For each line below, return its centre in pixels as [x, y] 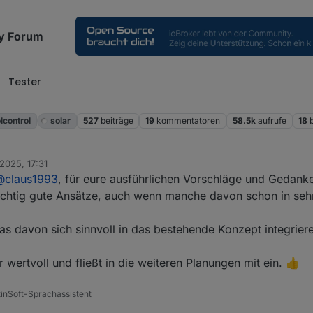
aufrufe [272, 121]
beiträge [117, 121]
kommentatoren [189, 121]
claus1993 [31, 179]
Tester [25, 82]
